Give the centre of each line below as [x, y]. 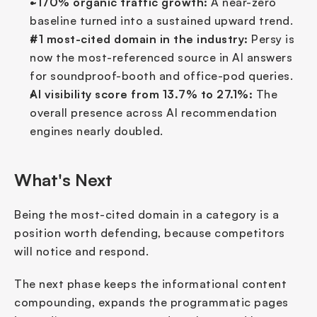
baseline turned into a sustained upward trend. [161, 20]
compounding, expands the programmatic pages [151, 302]
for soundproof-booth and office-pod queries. [161, 75]
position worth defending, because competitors [150, 232]
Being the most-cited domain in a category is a [146, 214]
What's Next [63, 179]
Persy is [271, 39]
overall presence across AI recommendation [154, 112]
